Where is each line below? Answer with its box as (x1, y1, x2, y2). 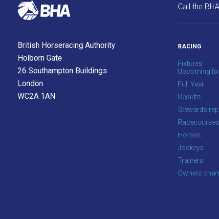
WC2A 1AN (18, 91, 55, 101)
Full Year (178, 80, 204, 88)
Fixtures (178, 60, 202, 67)
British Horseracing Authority (18, 41, 115, 50)
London (18, 79, 43, 88)
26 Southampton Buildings (18, 66, 107, 75)
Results (178, 93, 201, 101)
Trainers (178, 156, 203, 164)
